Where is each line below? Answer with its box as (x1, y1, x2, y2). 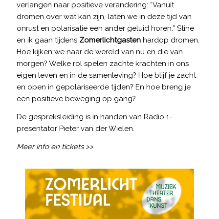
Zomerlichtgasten (79, 36, 141, 45)
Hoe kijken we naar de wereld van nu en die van (16, 47, 183, 57)
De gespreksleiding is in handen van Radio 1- (16, 112, 172, 121)
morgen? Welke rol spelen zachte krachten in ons (16, 59, 189, 68)
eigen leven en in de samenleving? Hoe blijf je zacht (16, 71, 196, 80)
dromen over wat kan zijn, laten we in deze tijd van (16, 12, 192, 22)
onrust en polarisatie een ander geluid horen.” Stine (16, 24, 194, 33)
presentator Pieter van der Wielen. (16, 124, 134, 133)
